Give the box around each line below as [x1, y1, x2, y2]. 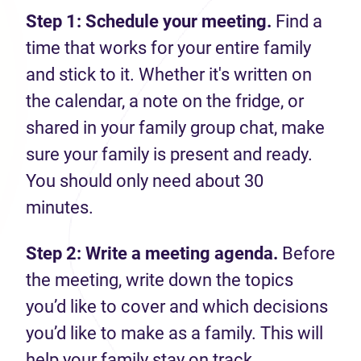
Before [282, 243, 335, 263]
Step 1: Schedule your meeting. [26, 11, 272, 31]
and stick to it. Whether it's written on [26, 64, 312, 85]
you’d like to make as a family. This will [26, 323, 323, 343]
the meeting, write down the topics [26, 270, 293, 290]
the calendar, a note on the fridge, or [26, 91, 304, 111]
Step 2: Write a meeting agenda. [26, 243, 282, 263]
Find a [272, 11, 322, 31]
